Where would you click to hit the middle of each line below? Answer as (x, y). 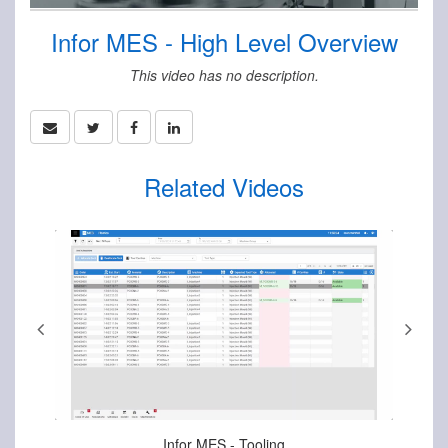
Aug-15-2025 (224, 434)
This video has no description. (224, 74)
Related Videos (224, 186)
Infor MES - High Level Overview (224, 41)
